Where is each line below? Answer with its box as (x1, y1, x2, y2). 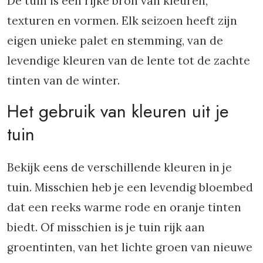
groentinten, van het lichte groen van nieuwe (7, 240, 252, 254)
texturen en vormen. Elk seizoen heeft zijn (7, 14, 237, 28)
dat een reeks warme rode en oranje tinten (7, 200, 241, 214)
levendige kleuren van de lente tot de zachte (7, 53, 250, 68)
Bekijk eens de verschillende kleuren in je (7, 160, 232, 174)
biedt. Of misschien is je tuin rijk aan (7, 220, 205, 234)
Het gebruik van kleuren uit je (7, 99, 229, 124)
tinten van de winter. (7, 73, 120, 87)
